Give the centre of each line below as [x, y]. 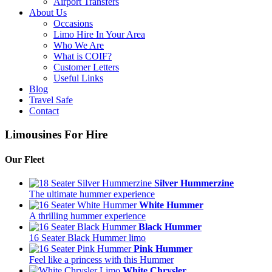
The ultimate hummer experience [92, 194]
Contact [44, 111]
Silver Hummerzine [194, 183]
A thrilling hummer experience [87, 216]
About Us [48, 12]
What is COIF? [83, 56]
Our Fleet [25, 159]
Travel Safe [51, 100]
